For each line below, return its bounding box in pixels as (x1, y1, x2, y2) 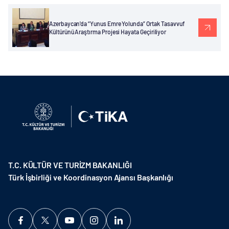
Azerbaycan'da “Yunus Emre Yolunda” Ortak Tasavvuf (49, 20, 185, 27)
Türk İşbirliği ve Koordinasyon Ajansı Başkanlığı (8, 172, 174, 182)
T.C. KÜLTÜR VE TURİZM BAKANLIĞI (8, 160, 132, 170)
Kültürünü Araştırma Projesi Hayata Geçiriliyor (49, 28, 167, 35)
